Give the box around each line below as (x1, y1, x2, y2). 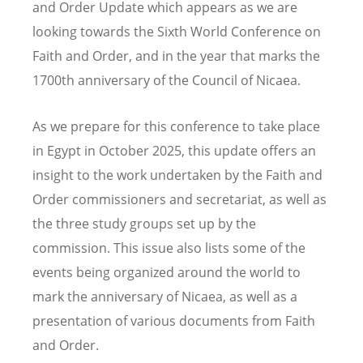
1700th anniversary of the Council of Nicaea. (32, 71, 304, 90)
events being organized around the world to (32, 263, 301, 282)
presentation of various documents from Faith (32, 312, 315, 331)
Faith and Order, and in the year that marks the (32, 47, 320, 66)
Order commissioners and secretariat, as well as (32, 190, 327, 209)
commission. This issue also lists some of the (32, 239, 305, 258)
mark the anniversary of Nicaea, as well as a (32, 288, 297, 306)
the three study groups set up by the (32, 215, 256, 233)
